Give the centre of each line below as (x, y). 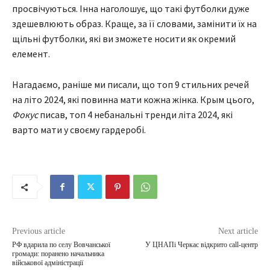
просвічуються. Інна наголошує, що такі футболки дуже (131, 9)
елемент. (31, 54)
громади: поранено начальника (58, 254)
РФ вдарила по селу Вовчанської (61, 245)
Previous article (39, 231)
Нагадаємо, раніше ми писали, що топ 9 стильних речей (130, 85)
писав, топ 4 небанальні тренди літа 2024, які (136, 115)
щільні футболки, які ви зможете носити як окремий (124, 39)
